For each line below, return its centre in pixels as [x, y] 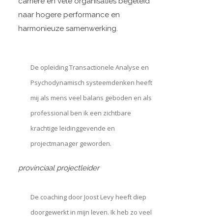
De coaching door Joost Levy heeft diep [88, 197]
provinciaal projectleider [58, 168]
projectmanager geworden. [71, 143]
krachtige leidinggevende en [72, 128]
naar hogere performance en [69, 15]
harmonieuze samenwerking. [68, 28]
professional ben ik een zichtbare [81, 113]
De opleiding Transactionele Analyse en [89, 67]
